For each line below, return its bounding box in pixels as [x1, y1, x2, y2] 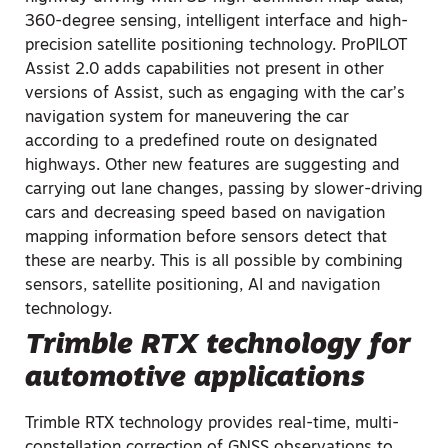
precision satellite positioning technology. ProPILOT [25, 38, 407, 54]
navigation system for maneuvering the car [25, 110, 349, 126]
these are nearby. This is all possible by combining [25, 254, 403, 270]
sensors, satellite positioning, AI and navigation [25, 278, 380, 294]
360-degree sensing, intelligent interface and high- [25, 14, 408, 30]
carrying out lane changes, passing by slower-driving [25, 182, 423, 198]
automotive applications [25, 365, 365, 393]
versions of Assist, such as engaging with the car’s [25, 86, 405, 102]
